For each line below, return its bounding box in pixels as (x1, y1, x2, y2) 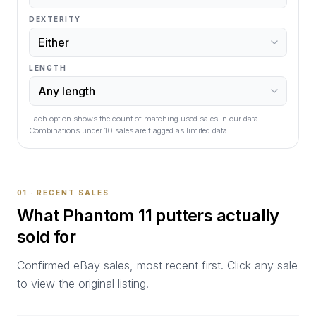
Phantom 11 (63, 205, 152, 226)
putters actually (152, 205, 279, 226)
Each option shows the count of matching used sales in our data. (29, 114, 260, 123)
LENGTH (29, 63, 66, 72)
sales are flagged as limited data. (113, 126, 229, 135)
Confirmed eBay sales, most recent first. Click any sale (17, 258, 298, 272)
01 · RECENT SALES (17, 188, 109, 197)
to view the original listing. (17, 276, 149, 291)
